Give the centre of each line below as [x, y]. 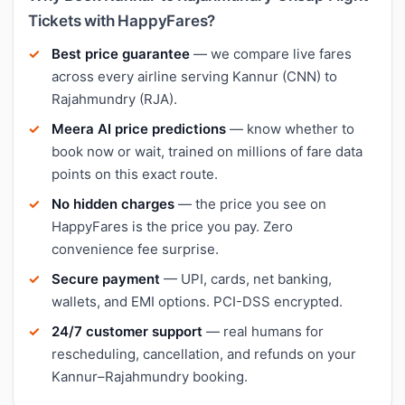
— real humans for [263, 331]
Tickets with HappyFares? [122, 20]
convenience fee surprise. [135, 249]
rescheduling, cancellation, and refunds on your [204, 353]
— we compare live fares [271, 53]
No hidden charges [113, 203]
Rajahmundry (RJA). [114, 99]
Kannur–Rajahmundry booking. [150, 376]
